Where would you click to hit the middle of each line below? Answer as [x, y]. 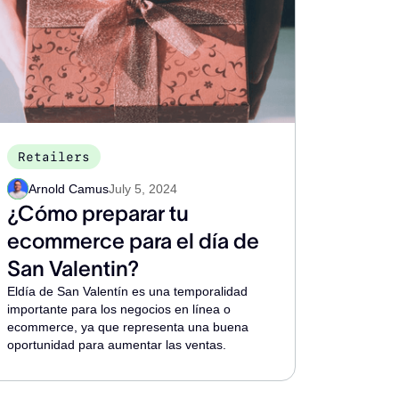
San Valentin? [73, 269]
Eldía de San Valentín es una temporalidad [127, 291]
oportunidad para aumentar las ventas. [116, 345]
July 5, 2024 [142, 189]
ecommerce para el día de [133, 241]
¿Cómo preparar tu [98, 213]
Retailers [53, 157]
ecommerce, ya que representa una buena [127, 327]
